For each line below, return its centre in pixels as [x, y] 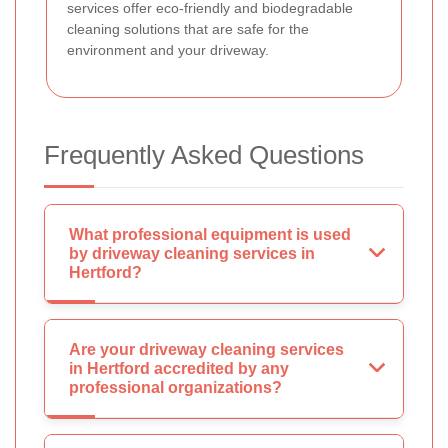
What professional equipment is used [210, 235]
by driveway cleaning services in [192, 254]
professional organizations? [175, 388]
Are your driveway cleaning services [206, 350]
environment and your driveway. [168, 50]
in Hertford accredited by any [179, 369]
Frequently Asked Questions [204, 155]
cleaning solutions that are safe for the [188, 29]
